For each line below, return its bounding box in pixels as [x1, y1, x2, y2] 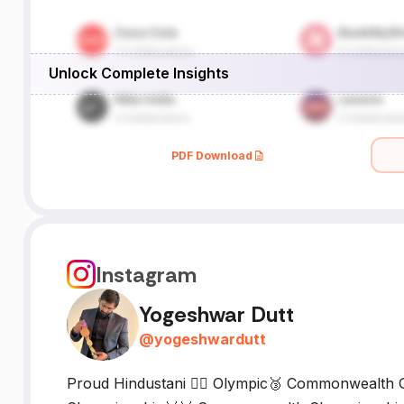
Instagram [95, 260, 197, 289]
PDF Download [171, 148, 253, 162]
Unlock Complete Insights [48, 63, 229, 82]
